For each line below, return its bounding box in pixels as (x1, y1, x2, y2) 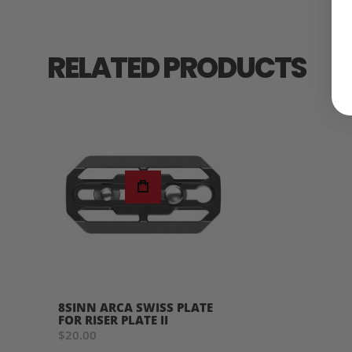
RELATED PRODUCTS (47, 48, 306, 88)
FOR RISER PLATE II (58, 311, 168, 328)
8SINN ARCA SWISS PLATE (58, 299, 213, 315)
